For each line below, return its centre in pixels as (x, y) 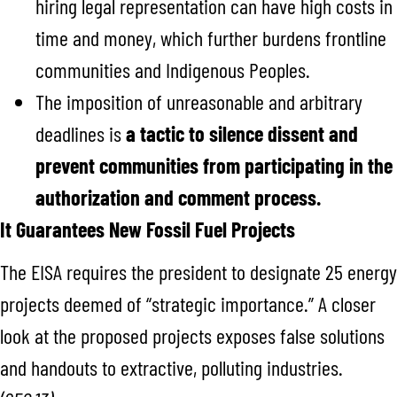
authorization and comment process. (180, 197)
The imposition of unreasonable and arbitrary (199, 101)
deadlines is (81, 133)
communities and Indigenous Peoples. (173, 69)
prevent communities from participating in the (214, 165)
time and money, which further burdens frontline (211, 37)
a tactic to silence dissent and (242, 133)
